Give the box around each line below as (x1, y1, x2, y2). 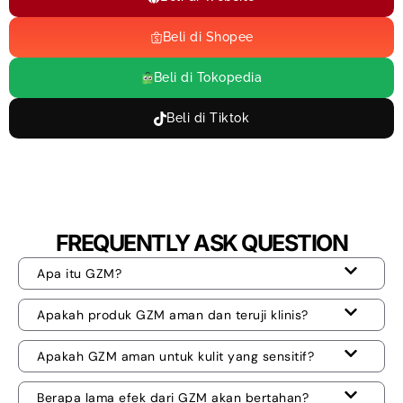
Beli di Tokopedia (153, 70, 263, 85)
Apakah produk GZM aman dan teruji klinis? (37, 307, 309, 324)
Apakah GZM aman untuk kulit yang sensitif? (37, 348, 314, 365)
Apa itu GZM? (37, 265, 121, 282)
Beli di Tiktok (166, 111, 249, 126)
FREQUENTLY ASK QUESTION (55, 229, 348, 257)
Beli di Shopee (162, 30, 254, 45)
